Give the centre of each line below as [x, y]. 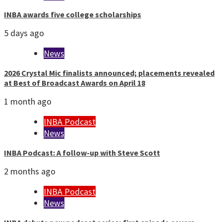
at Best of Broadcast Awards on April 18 [75, 83]
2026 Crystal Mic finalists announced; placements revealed [109, 73]
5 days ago [24, 33]
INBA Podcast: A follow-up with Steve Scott [82, 153]
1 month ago [28, 102]
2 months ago [30, 171]
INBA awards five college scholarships [73, 15]
